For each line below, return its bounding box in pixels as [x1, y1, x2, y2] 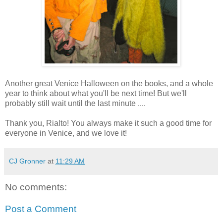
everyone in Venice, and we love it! [5, 129, 127, 138]
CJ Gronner [9, 157, 46, 166]
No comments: [5, 182, 67, 193]
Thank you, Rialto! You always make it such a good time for [5, 119, 212, 128]
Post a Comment [5, 203, 76, 214]
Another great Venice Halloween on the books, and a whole [5, 79, 213, 88]
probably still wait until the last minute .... [5, 99, 146, 108]
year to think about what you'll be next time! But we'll [5, 89, 187, 98]
